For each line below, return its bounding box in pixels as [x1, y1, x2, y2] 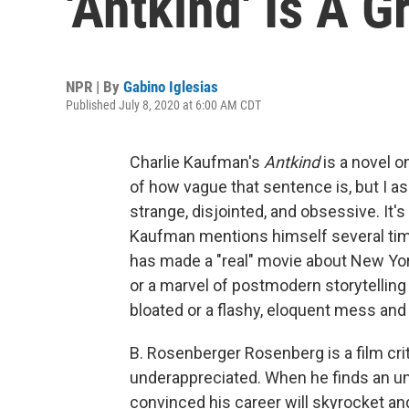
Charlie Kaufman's [130, 152, 260, 172]
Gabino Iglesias [123, 78, 218, 96]
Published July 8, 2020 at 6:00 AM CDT [66, 98, 261, 112]
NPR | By [66, 78, 123, 96]
